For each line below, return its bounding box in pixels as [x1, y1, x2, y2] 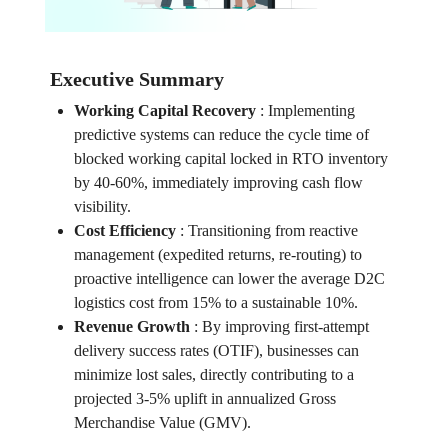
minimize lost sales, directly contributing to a [73, 366, 354, 384]
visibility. [73, 198, 131, 216]
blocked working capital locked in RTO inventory [73, 150, 388, 168]
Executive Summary [49, 68, 224, 91]
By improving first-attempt [201, 318, 369, 336]
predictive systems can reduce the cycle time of [73, 126, 369, 144]
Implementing [267, 102, 355, 120]
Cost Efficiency [73, 222, 176, 240]
